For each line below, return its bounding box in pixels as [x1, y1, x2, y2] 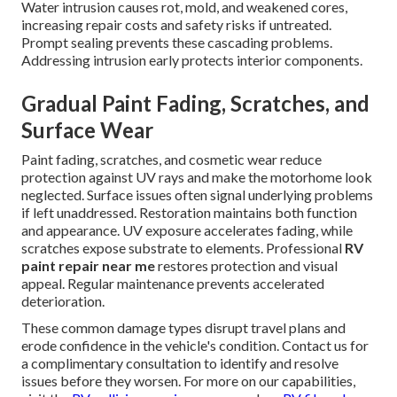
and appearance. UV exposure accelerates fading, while [21, 222, 353, 239]
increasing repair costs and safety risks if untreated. [21, 16, 331, 34]
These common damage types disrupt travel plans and [21, 319, 346, 337]
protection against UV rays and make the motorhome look [21, 168, 372, 186]
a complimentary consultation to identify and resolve [21, 354, 339, 372]
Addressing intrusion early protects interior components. [21, 51, 362, 69]
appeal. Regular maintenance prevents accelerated [21, 275, 324, 292]
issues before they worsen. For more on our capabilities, [21, 372, 355, 390]
